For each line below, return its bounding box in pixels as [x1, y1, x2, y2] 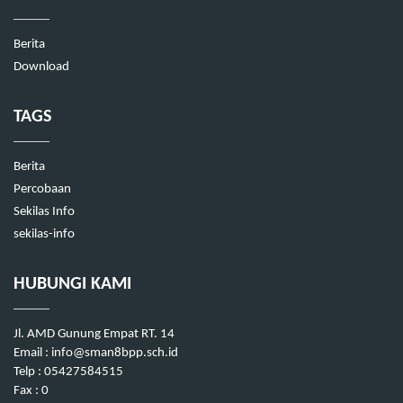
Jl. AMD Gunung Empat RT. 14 [13, 327, 175, 342]
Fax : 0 [13, 384, 49, 399]
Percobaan [13, 183, 71, 197]
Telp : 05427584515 [13, 365, 123, 380]
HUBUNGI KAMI [13, 275, 131, 294]
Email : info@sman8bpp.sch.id [13, 346, 178, 361]
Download [13, 60, 69, 75]
